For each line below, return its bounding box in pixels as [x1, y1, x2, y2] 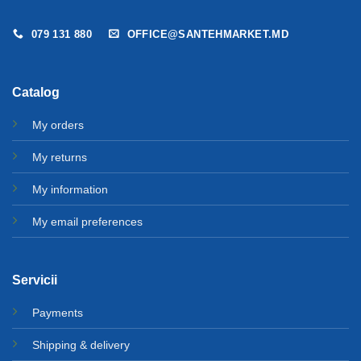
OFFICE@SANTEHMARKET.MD [127, 27, 289, 40]
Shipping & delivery [31, 338, 130, 351]
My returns [31, 150, 87, 164]
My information [31, 182, 108, 196]
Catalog [11, 85, 60, 99]
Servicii [11, 272, 57, 287]
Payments [31, 305, 83, 319]
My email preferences [31, 214, 143, 228]
